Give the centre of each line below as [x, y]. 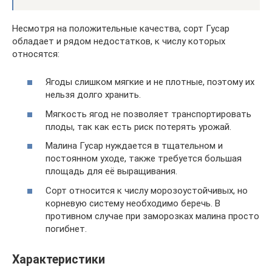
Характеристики [59, 259]
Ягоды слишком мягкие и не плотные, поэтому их [150, 82]
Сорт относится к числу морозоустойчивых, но [147, 190]
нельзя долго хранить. [93, 95]
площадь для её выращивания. [111, 171]
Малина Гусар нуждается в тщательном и [134, 146]
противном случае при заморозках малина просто [152, 216]
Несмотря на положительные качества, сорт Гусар [121, 28]
